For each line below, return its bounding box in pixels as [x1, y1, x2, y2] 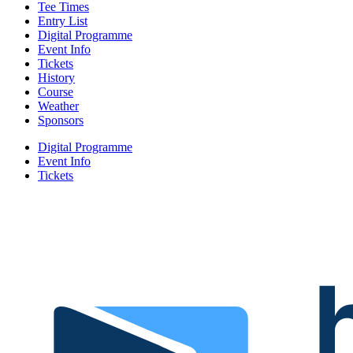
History [38, 70, 75, 84]
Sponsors [38, 113, 84, 127]
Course [38, 84, 73, 98]
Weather [38, 98, 79, 113]
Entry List [38, 13, 87, 28]
